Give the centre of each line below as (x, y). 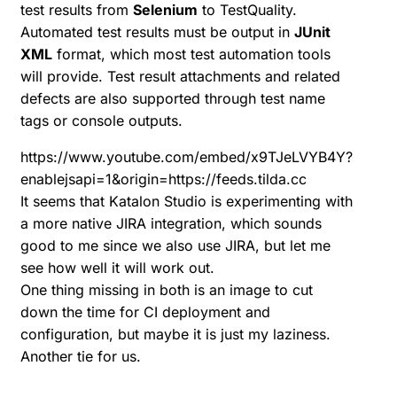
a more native (68, 224)
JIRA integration (169, 224)
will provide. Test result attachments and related (180, 77)
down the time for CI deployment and (145, 312)
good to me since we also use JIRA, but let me (175, 246)
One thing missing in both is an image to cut (167, 290)
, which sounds (272, 224)
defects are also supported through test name (173, 99)
